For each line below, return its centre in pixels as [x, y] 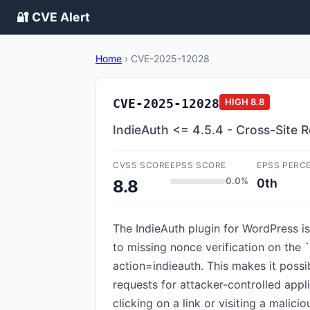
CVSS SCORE [142, 165]
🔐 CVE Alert [53, 17]
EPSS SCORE [198, 165]
